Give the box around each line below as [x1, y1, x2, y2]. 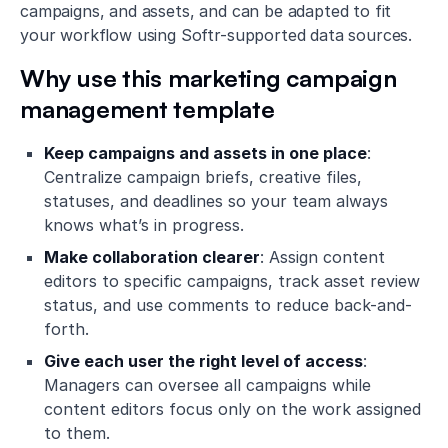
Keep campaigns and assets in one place [44, 143, 367, 164]
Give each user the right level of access [44, 351, 363, 372]
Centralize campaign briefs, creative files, [44, 167, 362, 188]
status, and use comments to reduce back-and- [44, 295, 412, 316]
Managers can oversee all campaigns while [44, 375, 371, 396]
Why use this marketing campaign [20, 63, 397, 94]
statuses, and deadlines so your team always [44, 191, 388, 212]
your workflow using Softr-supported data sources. [20, 25, 413, 46]
